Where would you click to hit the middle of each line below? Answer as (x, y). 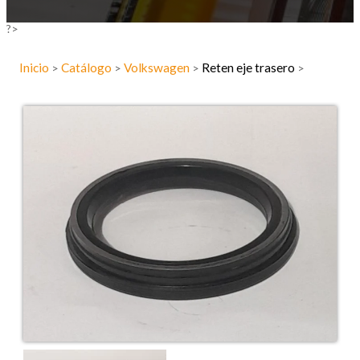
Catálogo (88, 68)
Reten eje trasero (250, 68)
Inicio (35, 68)
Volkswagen (158, 68)
